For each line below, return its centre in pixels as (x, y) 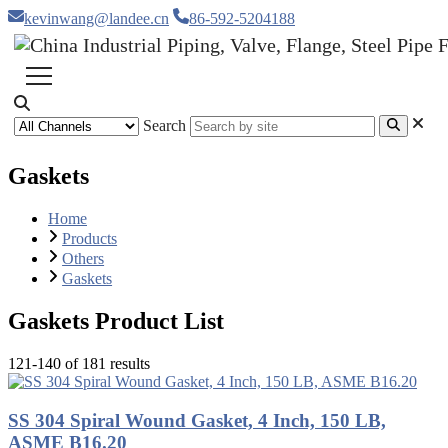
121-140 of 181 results (79, 363)
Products (90, 239)
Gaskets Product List (116, 321)
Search (164, 126)
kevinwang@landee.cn (96, 18)
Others (83, 259)
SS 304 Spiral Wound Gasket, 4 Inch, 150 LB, (197, 420)
